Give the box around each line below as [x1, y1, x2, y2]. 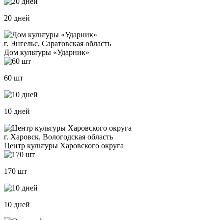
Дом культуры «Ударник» [4, 48, 89, 57]
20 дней [4, 14, 30, 23]
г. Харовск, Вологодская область [4, 133, 113, 141]
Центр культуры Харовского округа [4, 141, 124, 150]
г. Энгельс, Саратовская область [4, 39, 111, 48]
